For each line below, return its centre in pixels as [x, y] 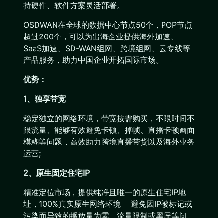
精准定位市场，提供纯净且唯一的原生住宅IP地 [105, 192]
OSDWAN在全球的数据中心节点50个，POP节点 [108, 25]
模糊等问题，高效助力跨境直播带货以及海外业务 [109, 142]
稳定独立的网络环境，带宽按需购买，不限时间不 [109, 118]
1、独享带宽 [45, 99]
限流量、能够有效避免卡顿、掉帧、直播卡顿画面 [109, 130]
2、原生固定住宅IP [56, 173]
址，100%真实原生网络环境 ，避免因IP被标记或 [108, 204]
